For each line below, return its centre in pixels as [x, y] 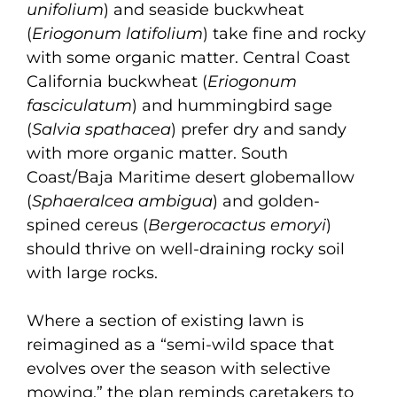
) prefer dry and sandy [259, 129]
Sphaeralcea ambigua [122, 201]
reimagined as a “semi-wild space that [180, 344]
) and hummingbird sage [232, 105]
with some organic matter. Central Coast [188, 57]
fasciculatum [79, 105]
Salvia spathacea [101, 129]
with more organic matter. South [157, 153]
